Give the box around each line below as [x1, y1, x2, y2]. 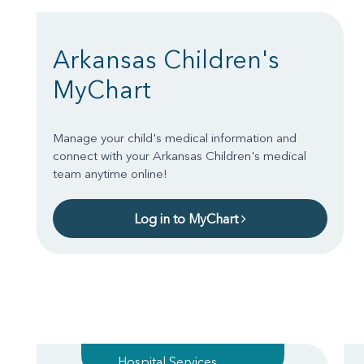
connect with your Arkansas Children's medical [53, 147, 306, 163]
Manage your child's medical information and [53, 129, 297, 145]
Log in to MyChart [134, 210, 241, 227]
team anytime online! [53, 165, 167, 181]
